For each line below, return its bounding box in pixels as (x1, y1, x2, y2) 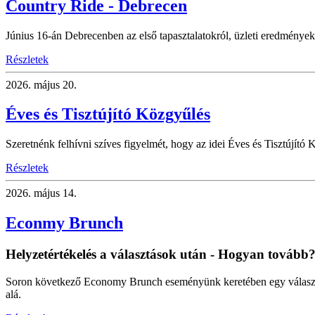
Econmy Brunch (6, 214, 123, 233)
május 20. (31, 78, 77, 91)
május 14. (31, 187, 77, 200)
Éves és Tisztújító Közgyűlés (6, 105, 210, 124)
